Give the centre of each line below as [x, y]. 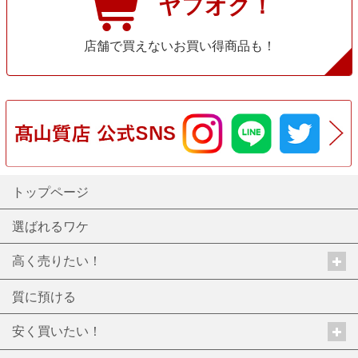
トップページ [50, 191]
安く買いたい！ [57, 330]
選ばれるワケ [50, 225]
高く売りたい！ [57, 260]
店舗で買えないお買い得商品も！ [179, 45]
